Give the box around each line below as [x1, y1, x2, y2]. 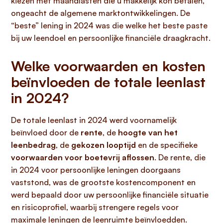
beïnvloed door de [11, 127, 81, 137]
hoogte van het [118, 127, 178, 137]
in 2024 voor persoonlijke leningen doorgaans [11, 165, 181, 175]
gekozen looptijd [71, 140, 136, 150]
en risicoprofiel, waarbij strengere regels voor [11, 202, 179, 212]
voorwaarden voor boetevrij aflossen [11, 152, 154, 162]
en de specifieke [136, 140, 198, 150]
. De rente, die [154, 152, 206, 162]
